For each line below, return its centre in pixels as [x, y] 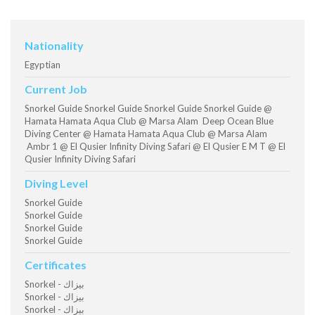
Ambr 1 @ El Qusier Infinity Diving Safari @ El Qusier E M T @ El [155, 147]
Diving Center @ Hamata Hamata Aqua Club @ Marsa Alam [146, 134]
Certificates [56, 265]
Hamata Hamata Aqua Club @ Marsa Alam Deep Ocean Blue [149, 121]
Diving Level [56, 184]
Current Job [56, 89]
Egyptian [43, 65]
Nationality [54, 46]
